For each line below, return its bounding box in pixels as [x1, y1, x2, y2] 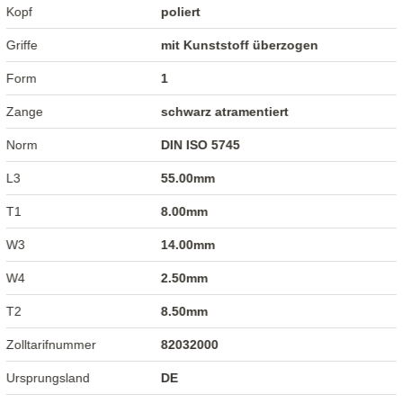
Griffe [6, 38, 39, 53]
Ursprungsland [6, 371, 91, 386]
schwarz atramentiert [161, 104, 290, 120]
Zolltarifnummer [6, 337, 97, 353]
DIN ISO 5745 [161, 138, 241, 153]
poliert [161, 4, 201, 20]
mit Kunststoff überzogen [161, 38, 319, 53]
